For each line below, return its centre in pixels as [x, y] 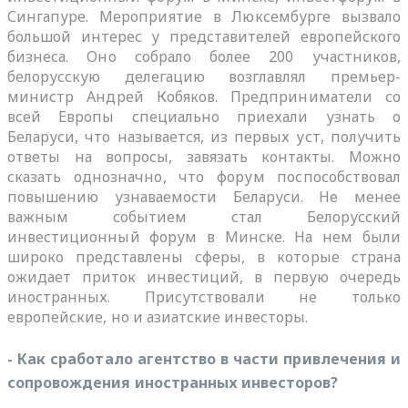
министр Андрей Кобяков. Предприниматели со [204, 96]
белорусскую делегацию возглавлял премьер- [204, 76]
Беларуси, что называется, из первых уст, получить [204, 136]
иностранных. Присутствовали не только [204, 296]
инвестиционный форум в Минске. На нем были [204, 236]
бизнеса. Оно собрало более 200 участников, [204, 56]
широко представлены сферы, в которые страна [204, 256]
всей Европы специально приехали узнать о [204, 116]
